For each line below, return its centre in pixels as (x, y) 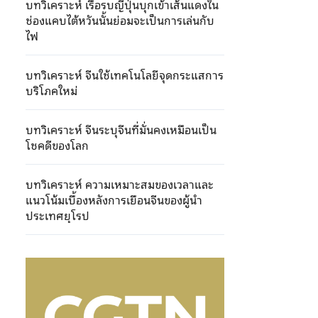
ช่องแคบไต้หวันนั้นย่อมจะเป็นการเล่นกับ (120, 20)
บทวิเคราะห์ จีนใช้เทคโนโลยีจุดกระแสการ (125, 75)
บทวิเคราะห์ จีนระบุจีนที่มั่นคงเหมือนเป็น (121, 129)
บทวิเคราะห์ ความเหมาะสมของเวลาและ (120, 184)
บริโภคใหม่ (53, 90)
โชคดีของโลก (57, 145)
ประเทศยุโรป (57, 215)
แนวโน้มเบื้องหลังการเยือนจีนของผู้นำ (114, 199)
